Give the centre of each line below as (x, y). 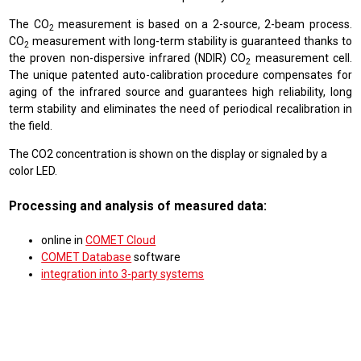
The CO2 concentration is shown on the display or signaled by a (168, 154)
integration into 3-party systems (123, 274)
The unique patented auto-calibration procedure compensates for (180, 75)
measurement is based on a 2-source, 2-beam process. (203, 24)
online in (64, 240)
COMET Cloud (121, 240)
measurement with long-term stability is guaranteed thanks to (191, 41)
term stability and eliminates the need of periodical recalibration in (180, 109)
